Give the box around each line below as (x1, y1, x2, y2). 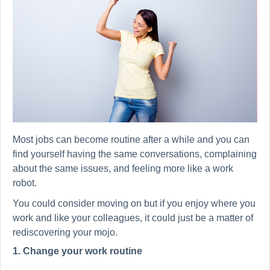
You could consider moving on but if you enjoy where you (13, 198, 256, 209)
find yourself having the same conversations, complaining (13, 149, 257, 160)
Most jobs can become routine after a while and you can (13, 134, 250, 145)
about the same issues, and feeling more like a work (13, 163, 233, 174)
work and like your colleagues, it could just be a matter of (13, 213, 253, 224)
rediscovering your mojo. (13, 227, 118, 238)
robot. (13, 178, 39, 189)
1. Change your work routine (13, 246, 142, 257)
